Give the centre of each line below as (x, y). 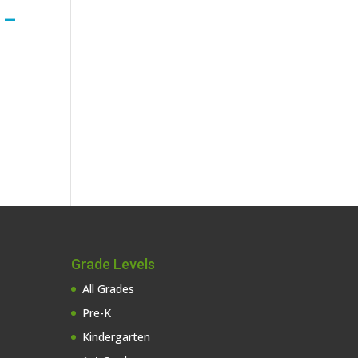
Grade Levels (113, 265)
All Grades (109, 289)
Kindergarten (117, 337)
